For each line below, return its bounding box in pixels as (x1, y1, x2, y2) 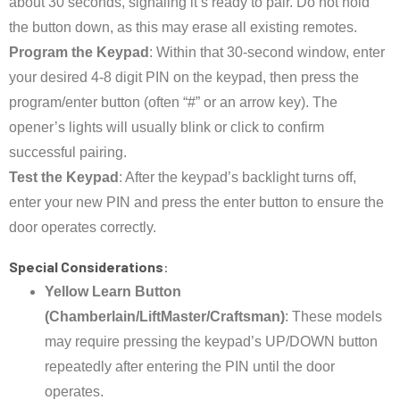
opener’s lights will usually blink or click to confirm (9, 120, 324, 136)
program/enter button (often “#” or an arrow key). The (9, 95, 337, 111)
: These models (285, 309, 382, 325)
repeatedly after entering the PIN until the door (45, 359, 335, 375)
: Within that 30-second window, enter (149, 45, 385, 61)
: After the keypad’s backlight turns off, (119, 170, 356, 186)
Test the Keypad (9, 170, 119, 186)
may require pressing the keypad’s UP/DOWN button (45, 334, 378, 350)
